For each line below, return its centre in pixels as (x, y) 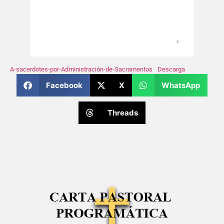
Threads (123, 112)
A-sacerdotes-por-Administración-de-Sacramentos (81, 69)
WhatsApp (180, 85)
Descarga (171, 69)
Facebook (64, 85)
